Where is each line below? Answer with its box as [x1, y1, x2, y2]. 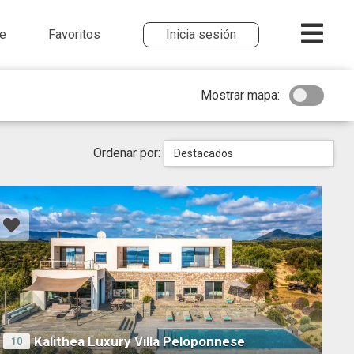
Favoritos [48, 26, 101, 42]
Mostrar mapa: [201, 87, 280, 103]
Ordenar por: [93, 145, 164, 160]
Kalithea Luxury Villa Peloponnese [33, 333, 245, 350]
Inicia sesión [165, 26, 236, 42]
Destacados [174, 147, 234, 160]
